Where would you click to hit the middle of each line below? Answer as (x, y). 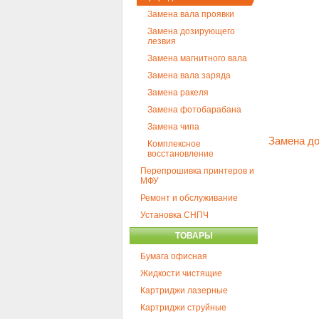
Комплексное (174, 144)
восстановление (181, 154)
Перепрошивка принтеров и (197, 171)
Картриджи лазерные (184, 291)
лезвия (162, 41)
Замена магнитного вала (197, 58)
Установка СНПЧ (174, 215)
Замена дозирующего (191, 31)
